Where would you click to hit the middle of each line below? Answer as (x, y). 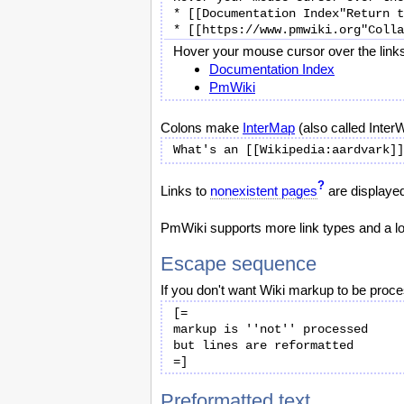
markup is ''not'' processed (271, 329)
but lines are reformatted (263, 345)
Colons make (202, 128)
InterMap (269, 128)
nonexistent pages (264, 191)
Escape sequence (239, 264)
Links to (185, 191)
